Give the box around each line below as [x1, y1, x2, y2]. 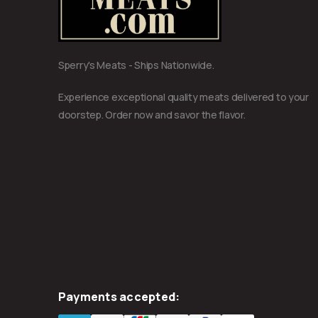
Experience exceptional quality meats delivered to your [58, 89, 309, 104]
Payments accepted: [58, 288, 180, 305]
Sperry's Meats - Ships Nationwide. [58, 57, 214, 72]
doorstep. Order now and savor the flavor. [58, 107, 246, 121]
